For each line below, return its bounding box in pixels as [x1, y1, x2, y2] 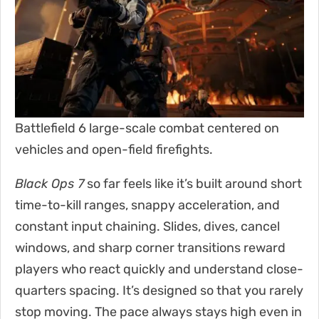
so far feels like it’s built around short [84, 175, 302, 192]
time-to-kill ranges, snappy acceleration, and [15, 197, 280, 213]
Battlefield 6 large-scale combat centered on [15, 120, 279, 136]
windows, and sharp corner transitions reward [15, 239, 286, 256]
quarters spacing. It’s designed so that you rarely [15, 282, 303, 298]
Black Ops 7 [15, 175, 84, 192]
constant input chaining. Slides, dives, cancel [15, 218, 280, 234]
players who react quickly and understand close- [15, 261, 303, 277]
